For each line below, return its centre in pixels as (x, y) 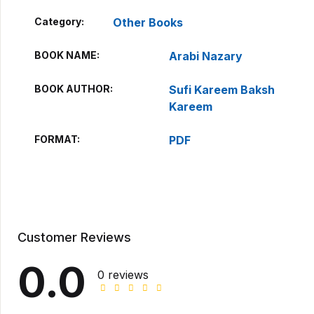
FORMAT (56, 139)
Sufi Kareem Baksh (222, 90)
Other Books (148, 22)
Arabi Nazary (206, 56)
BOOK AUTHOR (72, 89)
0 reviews (123, 274)
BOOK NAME (66, 55)
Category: (59, 21)
